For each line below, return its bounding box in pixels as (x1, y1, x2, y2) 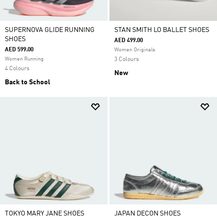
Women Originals (114, 47, 155, 53)
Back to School (5, 79, 50, 86)
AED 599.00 (5, 47, 33, 53)
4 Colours (5, 66, 30, 72)
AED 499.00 (114, 38, 143, 44)
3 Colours (114, 57, 139, 62)
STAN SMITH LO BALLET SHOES (114, 27, 209, 33)
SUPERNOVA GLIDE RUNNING (5, 27, 94, 33)
